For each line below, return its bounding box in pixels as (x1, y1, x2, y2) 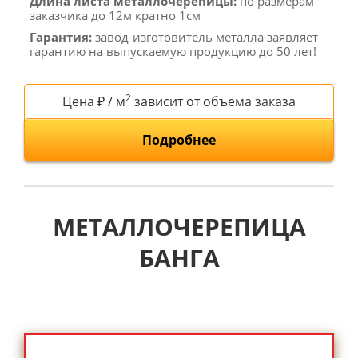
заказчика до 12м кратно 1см (30, 6, 201, 23)
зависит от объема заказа (131, 92, 296, 110)
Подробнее (142, 130, 216, 149)
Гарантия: (30, 28, 92, 45)
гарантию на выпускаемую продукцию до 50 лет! (30, 42, 316, 59)
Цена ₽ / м (62, 92, 125, 110)
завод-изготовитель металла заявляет (92, 28, 318, 45)
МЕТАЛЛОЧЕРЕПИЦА (52, 209, 306, 243)
